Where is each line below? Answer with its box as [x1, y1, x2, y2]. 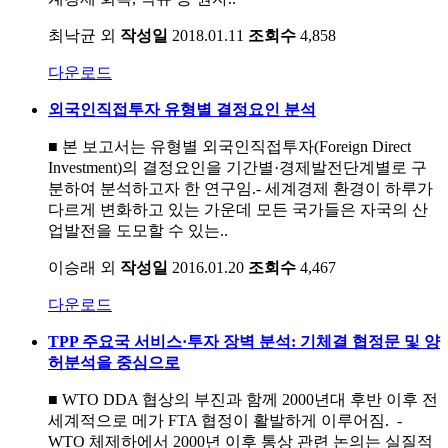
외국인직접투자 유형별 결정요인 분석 [48, 100, 316, 118]
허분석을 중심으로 [48, 353, 180, 371]
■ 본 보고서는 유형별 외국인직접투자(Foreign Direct [48, 137, 411, 155]
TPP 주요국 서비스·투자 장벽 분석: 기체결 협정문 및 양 [48, 332, 440, 350]
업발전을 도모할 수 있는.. [48, 221, 228, 239]
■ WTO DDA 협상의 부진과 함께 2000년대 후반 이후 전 [48, 390, 438, 408]
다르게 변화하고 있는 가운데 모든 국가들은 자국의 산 [48, 200, 428, 218]
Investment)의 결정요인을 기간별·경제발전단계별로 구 [48, 158, 427, 176]
